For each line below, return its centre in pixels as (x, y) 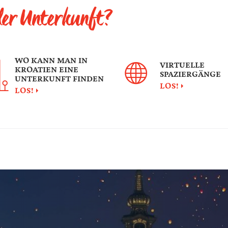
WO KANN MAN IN (51, 61)
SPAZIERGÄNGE (190, 75)
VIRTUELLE (182, 65)
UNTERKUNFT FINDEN (60, 79)
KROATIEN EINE (47, 70)
